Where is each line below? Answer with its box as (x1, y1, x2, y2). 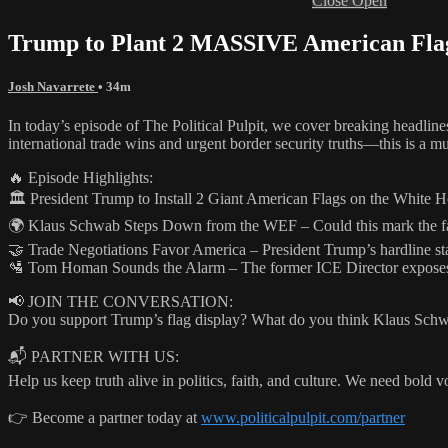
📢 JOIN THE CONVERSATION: (8, 293, 233, 311)
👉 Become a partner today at (8, 409, 201, 427)
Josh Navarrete (8, 78, 98, 94)
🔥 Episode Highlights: (8, 169, 153, 187)
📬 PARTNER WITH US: (8, 348, 179, 366)
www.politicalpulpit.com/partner (201, 409, 405, 427)
